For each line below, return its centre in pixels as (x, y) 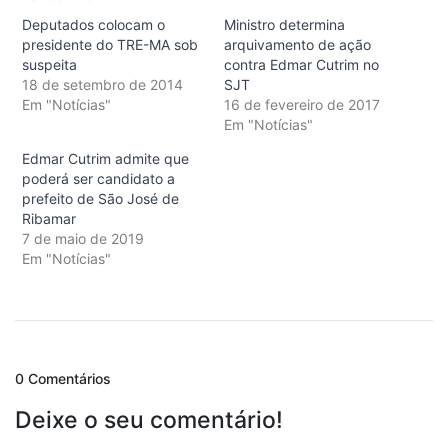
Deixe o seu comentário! (149, 419)
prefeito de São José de (100, 198)
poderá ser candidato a (98, 178)
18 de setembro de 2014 (102, 84)
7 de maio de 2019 (83, 238)
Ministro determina (284, 24)
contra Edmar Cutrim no (301, 64)
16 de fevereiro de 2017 (302, 104)
